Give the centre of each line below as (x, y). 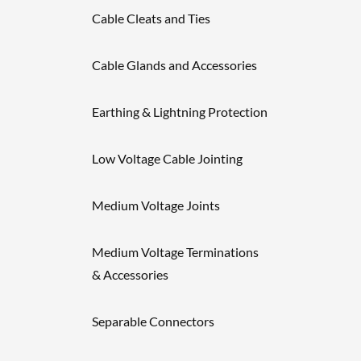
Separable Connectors (153, 321)
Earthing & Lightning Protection (180, 112)
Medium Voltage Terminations (175, 252)
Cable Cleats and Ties (151, 18)
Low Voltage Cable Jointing (167, 158)
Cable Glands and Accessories (174, 65)
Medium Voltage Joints (156, 205)
